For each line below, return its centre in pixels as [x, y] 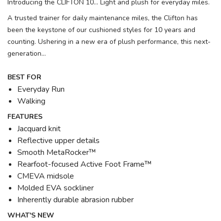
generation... [27, 53]
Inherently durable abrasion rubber [75, 200]
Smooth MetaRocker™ [57, 152]
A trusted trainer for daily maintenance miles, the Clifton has [103, 18]
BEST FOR [24, 77]
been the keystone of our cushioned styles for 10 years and [101, 30]
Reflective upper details [58, 140]
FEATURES [25, 116]
